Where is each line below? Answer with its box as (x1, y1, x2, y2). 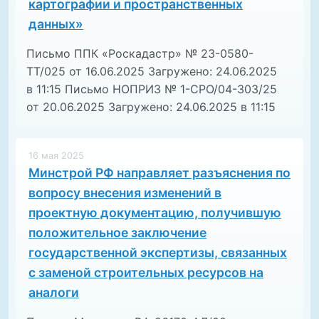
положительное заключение (28, 225, 206, 241)
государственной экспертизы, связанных (28, 245, 287, 261)
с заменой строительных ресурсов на (28, 265, 263, 281)
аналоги (28, 285, 79, 300)
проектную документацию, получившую (28, 205, 281, 221)
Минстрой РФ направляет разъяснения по (28, 165, 291, 181)
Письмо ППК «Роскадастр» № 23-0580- (26, 46, 253, 61)
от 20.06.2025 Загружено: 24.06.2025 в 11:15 (26, 100, 276, 115)
